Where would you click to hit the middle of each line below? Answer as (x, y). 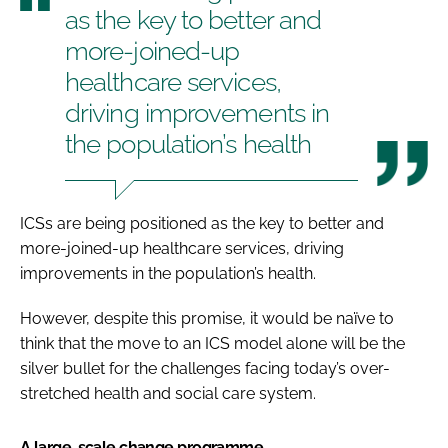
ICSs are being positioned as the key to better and (202, 223)
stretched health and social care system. (168, 393)
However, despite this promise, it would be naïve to (207, 318)
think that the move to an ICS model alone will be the (212, 343)
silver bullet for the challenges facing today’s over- (205, 368)
